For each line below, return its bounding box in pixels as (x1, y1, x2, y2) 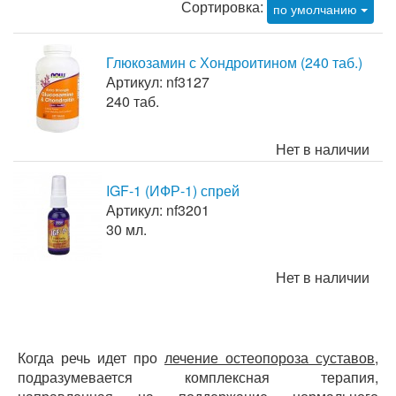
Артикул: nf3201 (106, 200, 209, 220)
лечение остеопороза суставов (164, 347, 375, 368)
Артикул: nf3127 (106, 72, 209, 92)
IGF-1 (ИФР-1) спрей (106, 180, 240, 201)
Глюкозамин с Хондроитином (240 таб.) (106, 52, 362, 72)
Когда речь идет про (18, 347, 164, 368)
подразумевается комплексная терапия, (18, 367, 378, 387)
